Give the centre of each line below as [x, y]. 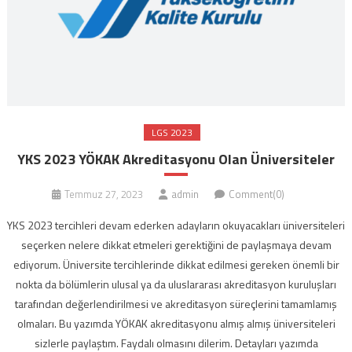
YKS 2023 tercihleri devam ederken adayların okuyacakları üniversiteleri [176, 225]
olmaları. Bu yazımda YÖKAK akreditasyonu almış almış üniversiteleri [176, 324]
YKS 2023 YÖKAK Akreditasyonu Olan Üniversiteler [176, 159]
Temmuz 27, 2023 [104, 194]
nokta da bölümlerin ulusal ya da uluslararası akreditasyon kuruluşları [176, 284]
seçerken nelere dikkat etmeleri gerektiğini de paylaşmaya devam [176, 245]
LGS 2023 [172, 133]
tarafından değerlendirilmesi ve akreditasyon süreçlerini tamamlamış [176, 304]
